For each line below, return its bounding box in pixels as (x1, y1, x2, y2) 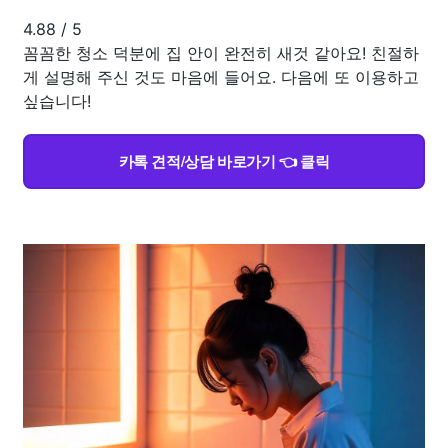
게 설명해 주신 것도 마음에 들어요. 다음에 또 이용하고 (23, 66, 419, 87)
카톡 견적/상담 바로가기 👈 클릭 (118, 149, 330, 172)
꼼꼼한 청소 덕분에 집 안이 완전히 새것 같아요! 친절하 (23, 42, 419, 63)
